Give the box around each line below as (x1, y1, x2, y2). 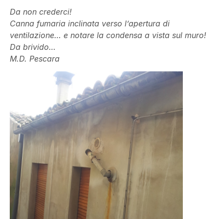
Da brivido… (10, 42, 56, 52)
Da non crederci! (10, 6, 72, 17)
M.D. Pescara (10, 53, 60, 64)
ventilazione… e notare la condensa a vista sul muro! (10, 30, 206, 40)
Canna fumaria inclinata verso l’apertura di (10, 18, 170, 28)
